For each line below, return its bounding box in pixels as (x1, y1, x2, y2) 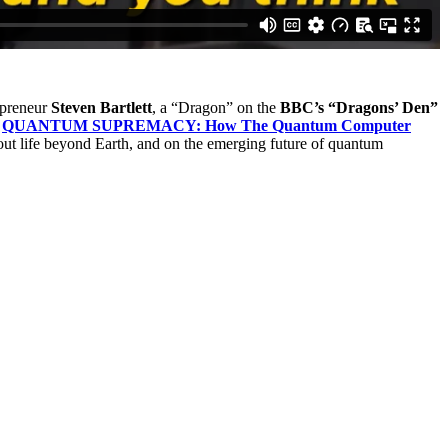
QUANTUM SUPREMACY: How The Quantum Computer (2, 116, 411, 134)
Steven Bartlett (51, 98, 152, 116)
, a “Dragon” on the (152, 98, 280, 116)
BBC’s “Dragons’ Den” (280, 98, 438, 116)
